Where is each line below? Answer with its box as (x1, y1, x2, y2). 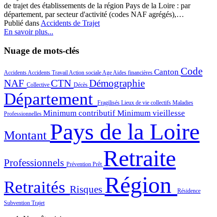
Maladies (172, 99, 193, 106)
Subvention (4, 199, 31, 206)
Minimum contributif (43, 108, 117, 118)
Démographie (89, 77, 145, 89)
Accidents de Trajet (41, 19, 100, 28)
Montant (4, 128, 50, 142)
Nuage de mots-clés (4, 46, 79, 56)
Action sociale (69, 69, 102, 76)
